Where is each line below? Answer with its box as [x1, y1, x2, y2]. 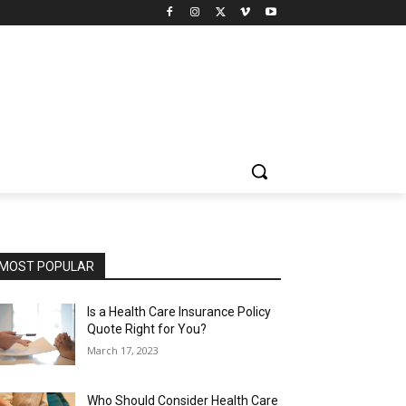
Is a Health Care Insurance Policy [87, 304, 272, 319]
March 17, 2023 [87, 343, 159, 357]
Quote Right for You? [87, 321, 208, 336]
